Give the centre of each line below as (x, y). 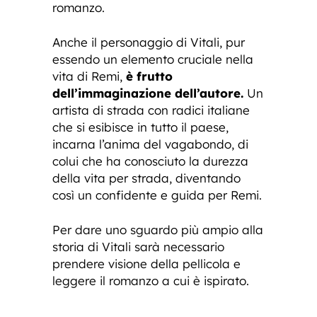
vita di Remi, (89, 76)
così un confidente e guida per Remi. (157, 195)
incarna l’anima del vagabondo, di (150, 144)
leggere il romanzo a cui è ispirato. (151, 281)
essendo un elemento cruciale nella (153, 59)
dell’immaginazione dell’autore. (148, 93)
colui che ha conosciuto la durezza (150, 161)
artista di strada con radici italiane (151, 110)
